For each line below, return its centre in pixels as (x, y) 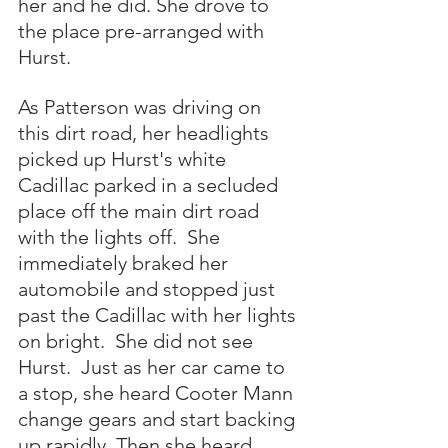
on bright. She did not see (138, 341)
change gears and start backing (159, 419)
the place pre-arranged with (143, 31)
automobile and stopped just (149, 289)
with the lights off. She (121, 237)
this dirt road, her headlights (146, 133)
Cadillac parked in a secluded (150, 185)
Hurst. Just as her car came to (154, 367)
